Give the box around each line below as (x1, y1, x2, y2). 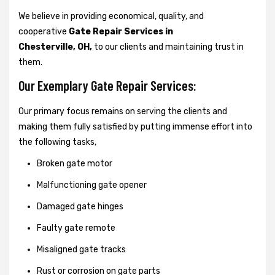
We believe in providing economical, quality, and (18, 10, 204, 21)
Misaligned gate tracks (37, 244, 126, 255)
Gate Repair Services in (69, 26, 173, 37)
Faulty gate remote (37, 222, 115, 233)
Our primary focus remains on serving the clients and (18, 106, 227, 117)
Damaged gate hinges (37, 201, 123, 212)
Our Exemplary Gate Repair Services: (18, 77, 196, 93)
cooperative (18, 26, 69, 37)
